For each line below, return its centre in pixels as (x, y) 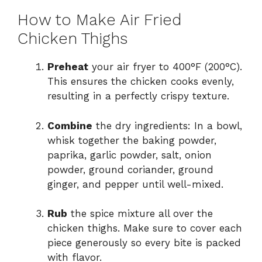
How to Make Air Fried (99, 20)
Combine (70, 125)
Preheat (68, 67)
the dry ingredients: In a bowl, (167, 125)
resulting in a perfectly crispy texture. (138, 96)
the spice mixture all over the (140, 214)
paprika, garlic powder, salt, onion (130, 155)
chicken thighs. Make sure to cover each (145, 228)
